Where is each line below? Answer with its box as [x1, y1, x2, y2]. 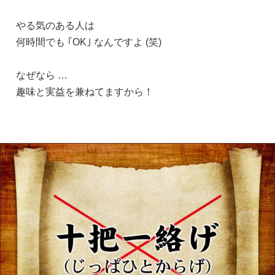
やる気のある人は [16, 20, 95, 31]
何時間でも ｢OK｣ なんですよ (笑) [16, 36, 161, 47]
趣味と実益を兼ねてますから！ [16, 86, 153, 97]
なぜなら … [16, 69, 68, 80]
